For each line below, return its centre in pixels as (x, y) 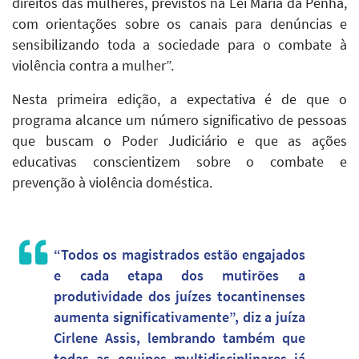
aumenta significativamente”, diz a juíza (179, 318)
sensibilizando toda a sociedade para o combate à (179, 45)
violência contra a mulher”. (96, 66)
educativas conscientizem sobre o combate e (179, 162)
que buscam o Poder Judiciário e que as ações (179, 141)
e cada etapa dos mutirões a (179, 276)
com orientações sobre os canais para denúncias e (179, 24)
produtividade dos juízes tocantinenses (179, 297)
